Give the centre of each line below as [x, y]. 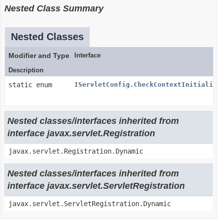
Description [26, 70]
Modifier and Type [39, 55]
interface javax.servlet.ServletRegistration [96, 186]
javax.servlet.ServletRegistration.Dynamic [90, 204]
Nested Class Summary [54, 8]
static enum [32, 85]
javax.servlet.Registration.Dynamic [76, 151]
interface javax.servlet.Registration [81, 133]
